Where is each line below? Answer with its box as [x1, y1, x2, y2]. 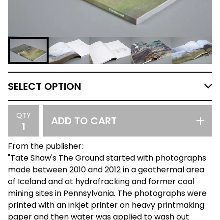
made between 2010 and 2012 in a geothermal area [8, 164, 204, 176]
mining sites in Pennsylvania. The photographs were [8, 188, 207, 199]
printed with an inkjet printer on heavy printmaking [8, 199, 204, 211]
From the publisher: [8, 140, 83, 152]
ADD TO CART [51, 114, 117, 128]
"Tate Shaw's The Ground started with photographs [8, 152, 206, 164]
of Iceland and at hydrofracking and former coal [8, 176, 194, 188]
